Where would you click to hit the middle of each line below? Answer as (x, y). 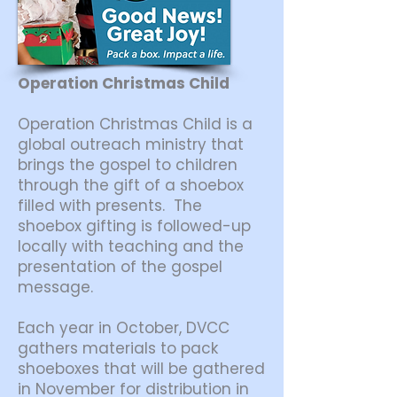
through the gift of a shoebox (131, 185)
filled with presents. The (110, 206)
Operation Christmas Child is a (135, 124)
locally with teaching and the (131, 246)
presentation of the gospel (120, 267)
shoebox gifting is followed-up (134, 226)
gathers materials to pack (118, 348)
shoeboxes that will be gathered (141, 369)
